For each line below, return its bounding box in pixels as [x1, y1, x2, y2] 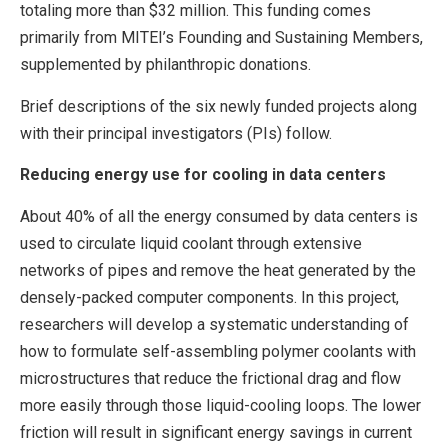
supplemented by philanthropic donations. [20, 55, 311, 75]
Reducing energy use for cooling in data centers [20, 165, 386, 185]
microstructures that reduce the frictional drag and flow [20, 368, 401, 388]
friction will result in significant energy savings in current [20, 422, 412, 442]
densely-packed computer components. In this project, [20, 287, 399, 307]
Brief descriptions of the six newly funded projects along [20, 96, 417, 116]
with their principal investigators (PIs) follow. [20, 123, 332, 143]
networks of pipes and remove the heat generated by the [20, 260, 416, 280]
